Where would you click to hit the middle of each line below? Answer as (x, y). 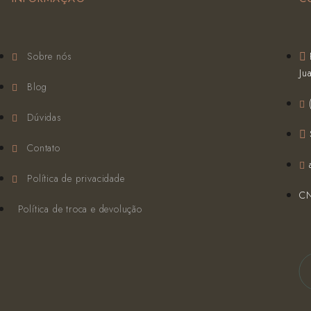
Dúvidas (44, 117)
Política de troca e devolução (80, 209)
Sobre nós (50, 56)
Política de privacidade (76, 178)
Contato (44, 148)
